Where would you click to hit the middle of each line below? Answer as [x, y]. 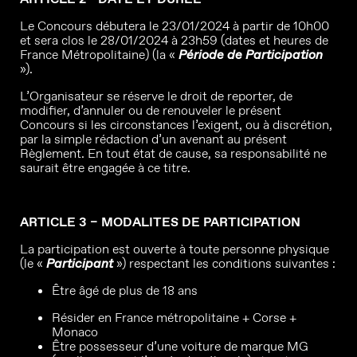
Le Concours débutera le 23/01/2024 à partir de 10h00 [175, 26]
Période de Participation [251, 55]
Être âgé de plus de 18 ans [125, 290]
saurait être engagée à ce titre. [105, 168]
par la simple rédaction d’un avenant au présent [153, 139]
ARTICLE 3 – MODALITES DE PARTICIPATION [160, 222]
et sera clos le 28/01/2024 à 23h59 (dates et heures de [174, 40]
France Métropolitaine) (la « [99, 55]
